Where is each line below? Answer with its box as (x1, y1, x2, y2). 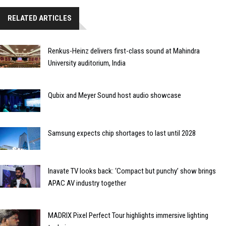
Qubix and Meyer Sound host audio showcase (48, 91, 181, 100)
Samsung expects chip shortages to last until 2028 (48, 129, 196, 138)
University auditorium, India (48, 59, 126, 68)
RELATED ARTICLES (8, 14, 72, 23)
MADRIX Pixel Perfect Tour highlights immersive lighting (48, 211, 208, 220)
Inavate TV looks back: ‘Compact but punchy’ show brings (48, 166, 216, 176)
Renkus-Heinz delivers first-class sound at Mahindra (48, 46, 200, 56)
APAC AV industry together (48, 179, 126, 188)
